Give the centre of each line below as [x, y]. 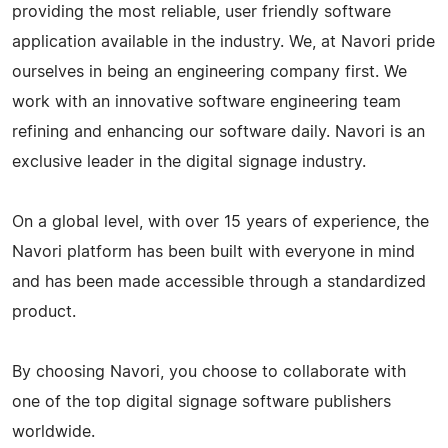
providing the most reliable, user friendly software [201, 11]
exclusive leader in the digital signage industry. [189, 161]
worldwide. [53, 431]
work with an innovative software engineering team [206, 101]
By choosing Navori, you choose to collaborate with [209, 371]
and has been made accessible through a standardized [219, 281]
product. [44, 311]
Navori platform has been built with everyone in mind [213, 251]
